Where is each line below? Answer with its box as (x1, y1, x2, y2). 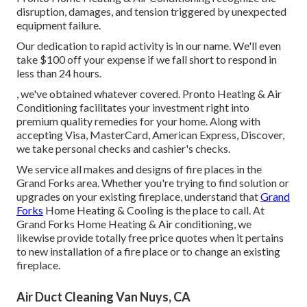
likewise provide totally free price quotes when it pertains (16, 231, 284, 245)
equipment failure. (16, 19, 101, 32)
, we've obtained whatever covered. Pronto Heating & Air (16, 87, 282, 101)
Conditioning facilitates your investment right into (16, 101, 249, 114)
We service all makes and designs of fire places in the (16, 162, 262, 176)
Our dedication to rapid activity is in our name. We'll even (16, 39, 281, 53)
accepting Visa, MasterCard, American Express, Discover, (16, 128, 284, 142)
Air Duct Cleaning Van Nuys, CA (16, 289, 191, 305)
